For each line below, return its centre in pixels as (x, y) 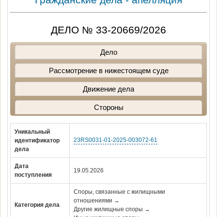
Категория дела (37, 205)
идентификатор (37, 141)
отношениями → (97, 201)
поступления (33, 175)
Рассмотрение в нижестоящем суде (108, 71)
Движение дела (109, 89)
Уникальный (32, 132)
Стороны (108, 108)
